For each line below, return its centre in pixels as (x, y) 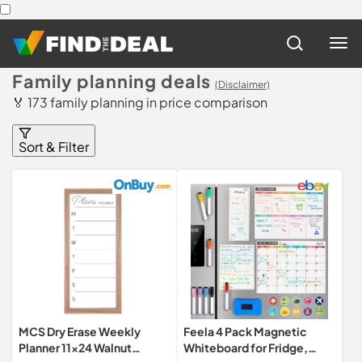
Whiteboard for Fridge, (246, 347)
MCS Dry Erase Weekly (80, 331)
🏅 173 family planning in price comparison (140, 102)
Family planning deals (112, 81)
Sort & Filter (54, 147)
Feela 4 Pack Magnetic (245, 331)
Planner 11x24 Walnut (75, 347)
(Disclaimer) (242, 84)
